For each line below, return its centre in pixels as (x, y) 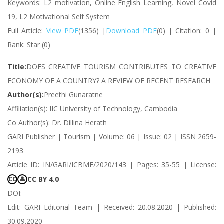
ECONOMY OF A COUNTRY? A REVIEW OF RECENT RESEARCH (109, 81)
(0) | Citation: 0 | (187, 31)
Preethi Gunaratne (73, 95)
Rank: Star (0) (29, 45)
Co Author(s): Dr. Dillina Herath (57, 123)
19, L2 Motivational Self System (59, 17)
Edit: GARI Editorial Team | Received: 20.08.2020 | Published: (112, 207)
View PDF (62, 31)
